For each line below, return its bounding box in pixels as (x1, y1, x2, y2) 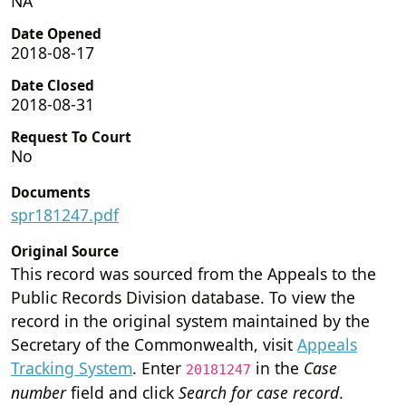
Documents (11, 182, 91, 202)
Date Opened (11, 24, 101, 43)
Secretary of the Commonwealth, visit (11, 333, 297, 355)
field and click (66, 381, 179, 403)
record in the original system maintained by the (11, 309, 370, 332)
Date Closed (11, 75, 94, 95)
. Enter (132, 356, 186, 379)
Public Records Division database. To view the (11, 285, 355, 308)
